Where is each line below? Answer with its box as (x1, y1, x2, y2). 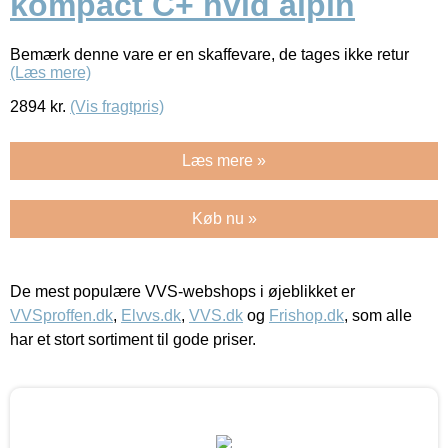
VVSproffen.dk (10, 306, 113, 324)
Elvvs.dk (121, 306, 181, 324)
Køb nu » (191, 209, 257, 227)
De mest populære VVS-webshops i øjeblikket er (10, 282, 355, 300)
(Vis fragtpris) (70, 97, 164, 115)
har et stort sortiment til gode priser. (10, 330, 256, 348)
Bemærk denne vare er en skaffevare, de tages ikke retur (10, 45, 409, 63)
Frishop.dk (269, 306, 344, 324)
